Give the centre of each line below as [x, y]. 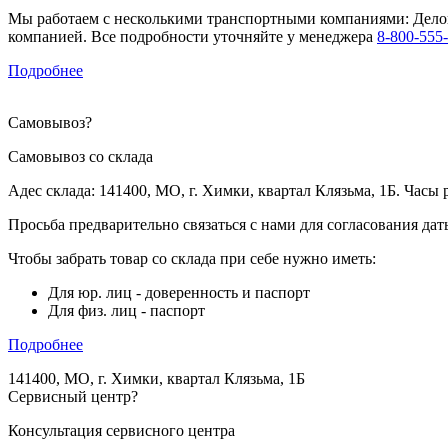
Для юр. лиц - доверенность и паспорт [179, 292]
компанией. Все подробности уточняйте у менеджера [192, 36]
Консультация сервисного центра [121, 430]
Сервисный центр [69, 396]
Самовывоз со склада [80, 156]
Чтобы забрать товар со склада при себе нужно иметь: [192, 258]
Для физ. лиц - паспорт [126, 310]
